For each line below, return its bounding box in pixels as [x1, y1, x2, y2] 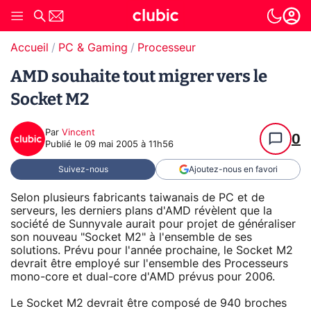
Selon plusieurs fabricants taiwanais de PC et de [10, 192, 264, 203]
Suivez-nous [58, 165, 108, 174]
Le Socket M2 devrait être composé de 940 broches [10, 297, 287, 309]
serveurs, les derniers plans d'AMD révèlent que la [10, 205, 272, 217]
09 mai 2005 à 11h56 [85, 140, 174, 149]
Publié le [45, 140, 85, 149]
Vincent [62, 128, 95, 137]
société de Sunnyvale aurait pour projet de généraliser [10, 218, 296, 230]
